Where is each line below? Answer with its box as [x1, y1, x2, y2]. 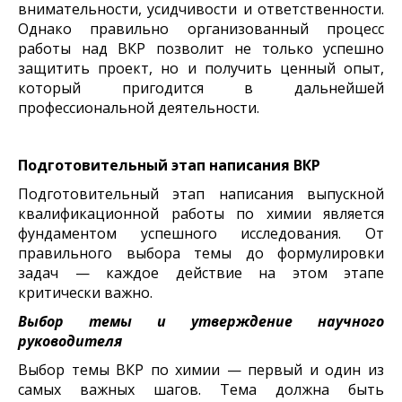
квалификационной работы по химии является [18, 203, 384, 223]
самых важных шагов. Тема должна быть [18, 379, 384, 399]
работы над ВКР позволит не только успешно [18, 38, 384, 58]
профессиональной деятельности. [18, 97, 259, 118]
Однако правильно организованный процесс [18, 18, 384, 39]
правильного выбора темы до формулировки [18, 242, 384, 263]
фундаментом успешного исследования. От [18, 223, 384, 243]
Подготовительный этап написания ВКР [18, 154, 320, 175]
